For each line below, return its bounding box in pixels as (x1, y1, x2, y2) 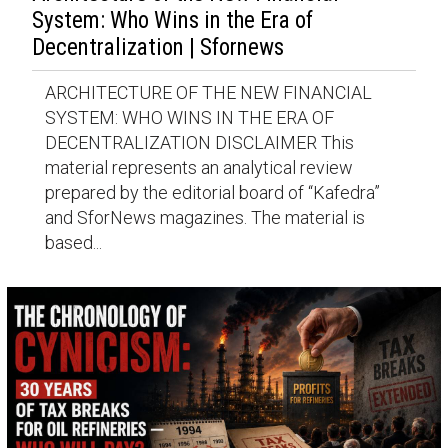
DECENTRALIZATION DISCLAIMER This (44, 131, 354, 153)
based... (44, 231, 102, 253)
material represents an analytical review (44, 156, 353, 178)
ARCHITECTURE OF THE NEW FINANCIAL (44, 81, 372, 103)
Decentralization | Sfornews (31, 34, 284, 62)
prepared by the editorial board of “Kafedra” (44, 181, 380, 203)
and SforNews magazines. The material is (44, 206, 365, 228)
